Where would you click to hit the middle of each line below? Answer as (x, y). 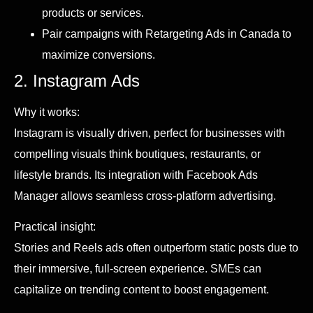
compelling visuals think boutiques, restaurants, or (137, 154)
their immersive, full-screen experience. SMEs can (138, 269)
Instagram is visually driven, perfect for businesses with (150, 133)
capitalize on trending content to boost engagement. (141, 290)
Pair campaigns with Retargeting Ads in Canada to (167, 34)
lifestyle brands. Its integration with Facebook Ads (136, 175)
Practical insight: (55, 227)
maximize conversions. (99, 55)
